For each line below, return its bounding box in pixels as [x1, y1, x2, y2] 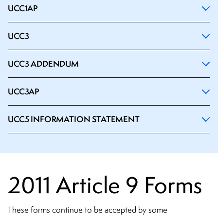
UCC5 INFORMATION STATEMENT [8, 113, 140, 125]
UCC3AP [8, 85, 40, 97]
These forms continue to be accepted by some [8, 204, 167, 215]
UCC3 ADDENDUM [8, 57, 79, 69]
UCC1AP [8, 2, 38, 14]
